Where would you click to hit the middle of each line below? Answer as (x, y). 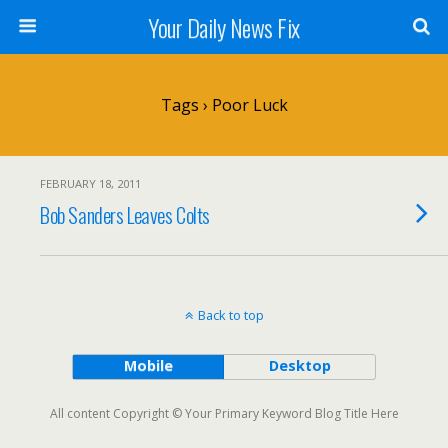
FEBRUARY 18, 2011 (90, 183)
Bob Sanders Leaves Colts (125, 214)
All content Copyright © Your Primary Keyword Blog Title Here (224, 413)
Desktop (299, 365)
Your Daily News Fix (224, 27)
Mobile (148, 365)
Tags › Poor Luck (224, 105)
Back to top (230, 315)
